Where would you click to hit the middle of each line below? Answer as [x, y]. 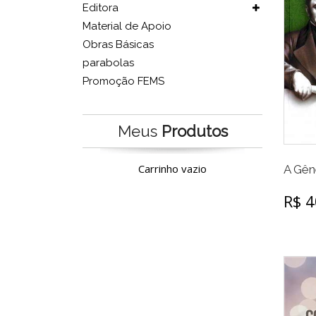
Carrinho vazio [172, 169]
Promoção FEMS [123, 81]
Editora [101, 8]
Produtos [194, 131]
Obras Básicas [118, 44]
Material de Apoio [127, 26]
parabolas [108, 63]
